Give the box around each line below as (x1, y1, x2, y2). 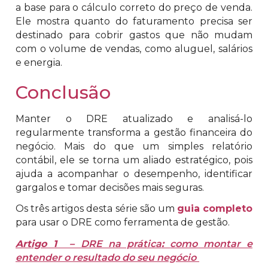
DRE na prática (81, 238, 162, 250)
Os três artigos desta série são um (16, 203, 177, 215)
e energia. (16, 56, 62, 68)
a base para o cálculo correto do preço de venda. (16, 1, 252, 13)
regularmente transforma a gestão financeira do (16, 126, 252, 138)
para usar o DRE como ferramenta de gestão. (16, 217, 230, 229)
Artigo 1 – (16, 238, 81, 250)
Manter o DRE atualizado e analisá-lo (16, 112, 252, 124)
